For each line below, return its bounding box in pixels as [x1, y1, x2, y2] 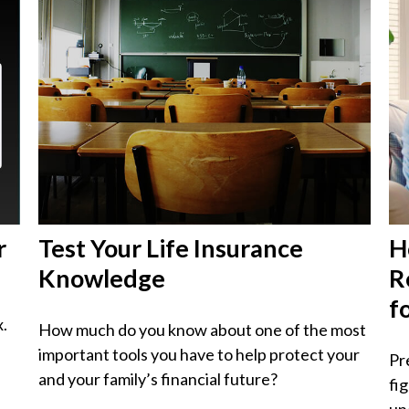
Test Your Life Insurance [38, 232, 304, 263]
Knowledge [38, 262, 166, 293]
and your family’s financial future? [38, 368, 278, 389]
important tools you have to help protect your [38, 343, 361, 364]
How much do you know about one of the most [38, 319, 367, 340]
